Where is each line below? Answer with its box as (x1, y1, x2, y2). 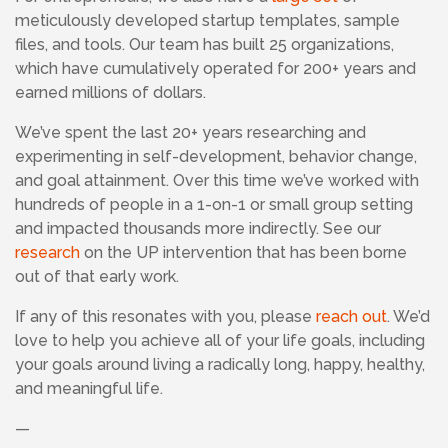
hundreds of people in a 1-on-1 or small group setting (15, 195, 413, 214)
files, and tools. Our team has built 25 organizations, (15, 35, 394, 54)
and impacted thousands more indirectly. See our (15, 219, 381, 238)
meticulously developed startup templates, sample (15, 11, 400, 30)
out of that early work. (15, 267, 179, 286)
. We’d (387, 307, 430, 326)
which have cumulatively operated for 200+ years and (15, 59, 416, 78)
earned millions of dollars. (15, 83, 206, 102)
